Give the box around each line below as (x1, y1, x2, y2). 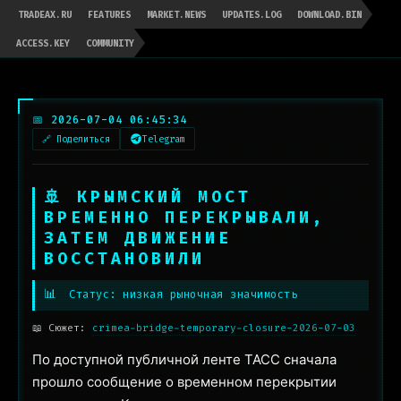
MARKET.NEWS (147, 8, 206, 21)
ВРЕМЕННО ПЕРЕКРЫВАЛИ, (44, 207, 326, 228)
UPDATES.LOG (222, 8, 281, 21)
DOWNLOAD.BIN (297, 8, 362, 21)
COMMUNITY (86, 37, 134, 49)
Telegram (142, 132, 185, 145)
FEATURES (88, 8, 131, 21)
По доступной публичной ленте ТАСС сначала (32, 351, 337, 368)
